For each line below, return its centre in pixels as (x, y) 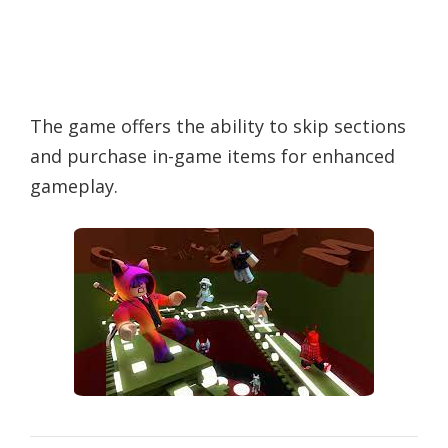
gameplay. (74, 186)
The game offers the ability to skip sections (218, 126)
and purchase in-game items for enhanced (212, 156)
